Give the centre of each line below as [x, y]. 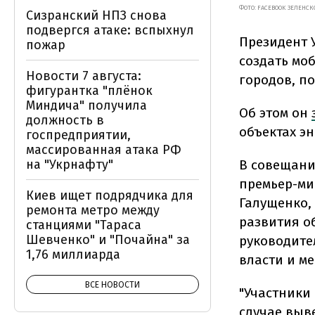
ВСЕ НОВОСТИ [112, 285]
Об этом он [275, 112]
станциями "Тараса [84, 225]
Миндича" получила [86, 105]
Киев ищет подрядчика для [110, 195]
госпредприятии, [78, 135]
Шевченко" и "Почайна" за [108, 240]
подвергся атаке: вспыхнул [110, 30]
